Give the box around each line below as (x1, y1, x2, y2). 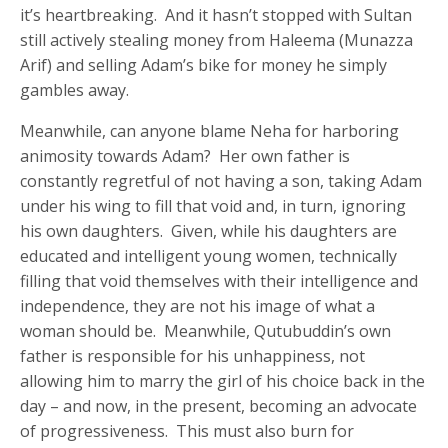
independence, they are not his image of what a (20, 294, 376, 317)
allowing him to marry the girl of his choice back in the (20, 369, 426, 392)
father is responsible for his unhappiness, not (20, 344, 366, 367)
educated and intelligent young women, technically (20, 244, 398, 267)
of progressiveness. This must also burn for (20, 419, 355, 442)
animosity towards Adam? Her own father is (20, 144, 351, 167)
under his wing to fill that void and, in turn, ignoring (20, 194, 407, 217)
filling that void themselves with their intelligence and (20, 269, 419, 292)
